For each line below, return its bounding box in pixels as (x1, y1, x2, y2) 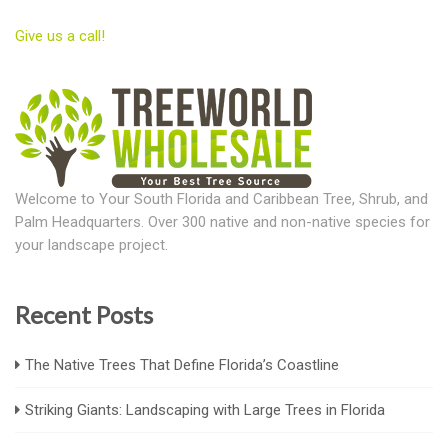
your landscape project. (15, 236, 168, 255)
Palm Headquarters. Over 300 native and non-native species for (15, 213, 430, 232)
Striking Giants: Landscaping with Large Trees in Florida (25, 401, 385, 420)
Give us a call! (15, 27, 105, 46)
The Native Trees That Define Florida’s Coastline (25, 356, 339, 375)
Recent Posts (15, 300, 153, 330)
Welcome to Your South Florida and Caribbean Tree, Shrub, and (15, 190, 428, 209)
